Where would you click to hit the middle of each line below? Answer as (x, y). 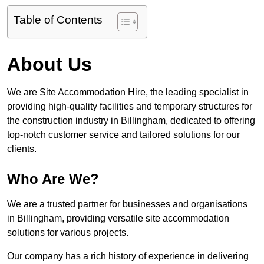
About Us (49, 65)
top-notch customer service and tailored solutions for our (123, 135)
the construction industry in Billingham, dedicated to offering (131, 121)
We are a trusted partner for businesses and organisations (127, 204)
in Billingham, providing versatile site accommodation (118, 219)
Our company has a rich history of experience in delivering (128, 256)
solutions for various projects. (68, 233)
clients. (22, 149)
